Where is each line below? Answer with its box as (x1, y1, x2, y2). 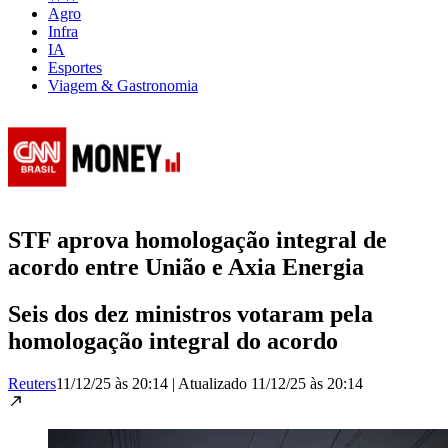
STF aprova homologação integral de (8, 226, 387, 253)
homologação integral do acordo (8, 327, 338, 354)
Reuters (8, 374, 56, 392)
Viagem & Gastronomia (48, 76, 198, 94)
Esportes (48, 58, 102, 76)
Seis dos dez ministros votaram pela (8, 300, 373, 327)
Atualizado (178, 374, 251, 392)
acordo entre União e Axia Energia (8, 253, 364, 280)
